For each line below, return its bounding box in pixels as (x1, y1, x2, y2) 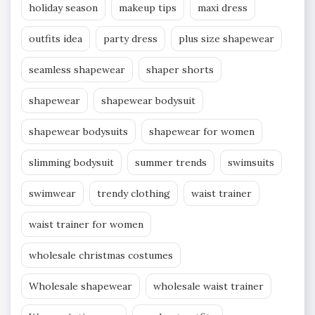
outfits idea (29, 32, 82, 45)
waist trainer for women (29, 217, 143, 231)
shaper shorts (146, 63, 214, 76)
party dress (103, 32, 157, 45)
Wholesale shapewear (29, 279, 132, 292)
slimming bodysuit (29, 155, 114, 169)
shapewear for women (149, 124, 255, 138)
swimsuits (228, 155, 274, 169)
